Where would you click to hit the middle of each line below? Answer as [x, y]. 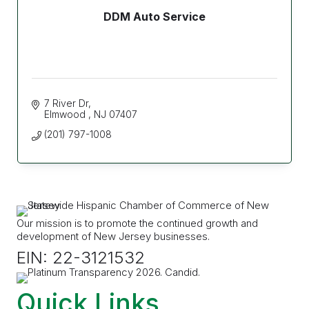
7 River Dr [66, 103]
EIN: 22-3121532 [81, 257]
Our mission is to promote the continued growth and [137, 223]
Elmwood [66, 114]
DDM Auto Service [154, 17]
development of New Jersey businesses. [113, 237]
